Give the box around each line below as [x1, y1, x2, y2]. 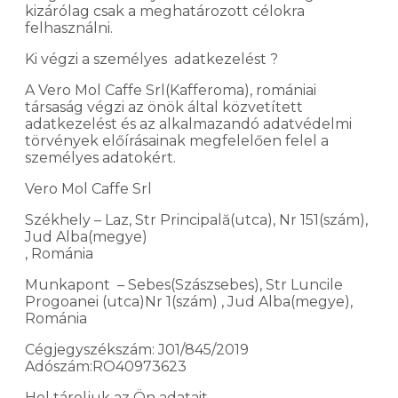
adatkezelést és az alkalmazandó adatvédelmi [25, 115, 352, 132]
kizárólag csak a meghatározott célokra [25, 2, 305, 20]
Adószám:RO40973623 [25, 357, 187, 375]
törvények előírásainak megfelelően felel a [25, 131, 329, 149]
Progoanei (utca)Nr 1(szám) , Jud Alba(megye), [25, 292, 353, 310]
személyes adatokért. [25, 148, 179, 166]
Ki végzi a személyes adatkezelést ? [25, 50, 282, 68]
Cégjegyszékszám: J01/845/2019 [25, 340, 249, 358]
